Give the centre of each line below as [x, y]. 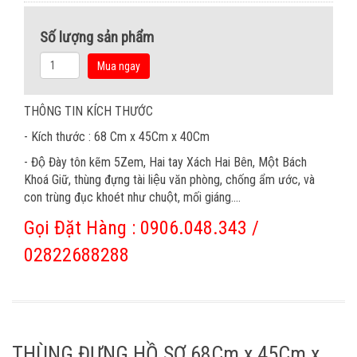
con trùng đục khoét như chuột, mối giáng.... [132, 198]
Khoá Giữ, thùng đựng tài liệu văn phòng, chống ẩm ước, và [169, 180]
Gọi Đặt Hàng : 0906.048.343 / [141, 228]
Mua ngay [119, 67]
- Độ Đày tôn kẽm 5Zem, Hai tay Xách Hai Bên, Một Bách [165, 163]
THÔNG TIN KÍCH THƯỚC [88, 112]
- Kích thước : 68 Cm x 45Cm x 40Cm [117, 137]
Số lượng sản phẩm [97, 37]
